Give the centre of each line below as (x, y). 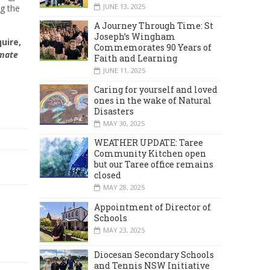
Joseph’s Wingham (135, 36)
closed (108, 175)
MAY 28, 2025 (124, 187)
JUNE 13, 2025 (124, 6)
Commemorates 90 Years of (153, 47)
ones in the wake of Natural (153, 101)
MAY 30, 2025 (124, 124)
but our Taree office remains (154, 165)
